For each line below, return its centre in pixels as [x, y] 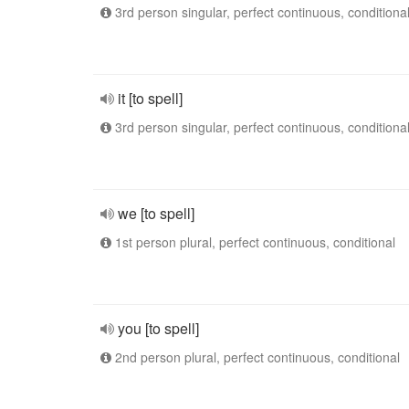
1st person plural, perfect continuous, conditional [253, 242]
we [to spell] [156, 213]
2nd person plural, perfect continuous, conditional [256, 357]
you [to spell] [158, 328]
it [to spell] [150, 98]
